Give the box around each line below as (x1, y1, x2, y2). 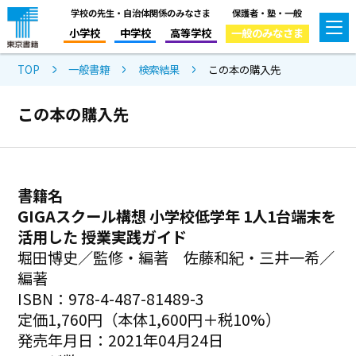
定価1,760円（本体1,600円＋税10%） (17, 308, 281, 331)
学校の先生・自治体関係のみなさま (70, 6, 211, 19)
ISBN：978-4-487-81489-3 (17, 287, 205, 310)
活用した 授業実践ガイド (17, 225, 188, 248)
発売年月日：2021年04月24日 (17, 328, 224, 351)
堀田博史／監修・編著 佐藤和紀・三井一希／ (17, 246, 335, 269)
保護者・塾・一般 (232, 6, 303, 19)
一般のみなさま (230, 24, 304, 41)
